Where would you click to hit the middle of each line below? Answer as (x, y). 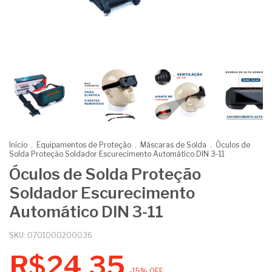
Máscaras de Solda (173, 145)
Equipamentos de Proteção (84, 145)
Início (18, 145)
